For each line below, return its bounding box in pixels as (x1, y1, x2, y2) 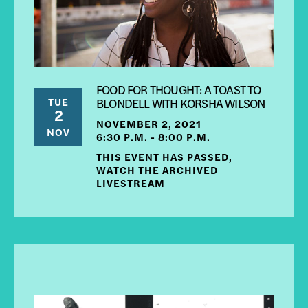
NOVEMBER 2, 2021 (96, 115, 201, 131)
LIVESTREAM (96, 175, 165, 190)
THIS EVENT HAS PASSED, (96, 148, 232, 164)
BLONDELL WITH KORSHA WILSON (96, 93, 265, 111)
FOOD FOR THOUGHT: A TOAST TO (96, 80, 261, 98)
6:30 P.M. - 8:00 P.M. (96, 129, 210, 144)
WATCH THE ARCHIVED (96, 162, 218, 177)
